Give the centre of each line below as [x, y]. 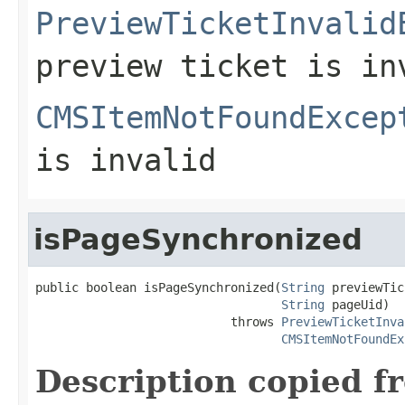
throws [158, 321]
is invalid [126, 160]
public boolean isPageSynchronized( [158, 287]
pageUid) [357, 304]
